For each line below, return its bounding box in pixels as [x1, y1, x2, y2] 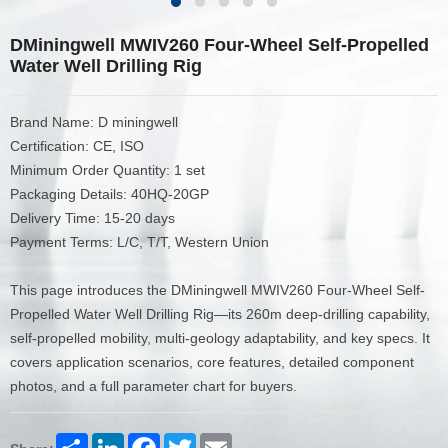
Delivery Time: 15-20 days [10, 210, 175, 227]
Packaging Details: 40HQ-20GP [10, 186, 209, 203]
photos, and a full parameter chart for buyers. [10, 378, 297, 395]
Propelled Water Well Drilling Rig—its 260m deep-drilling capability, [10, 306, 430, 323]
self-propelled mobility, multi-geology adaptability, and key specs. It [10, 330, 430, 347]
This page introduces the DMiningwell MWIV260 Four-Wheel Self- [10, 282, 425, 299]
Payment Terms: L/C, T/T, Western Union [10, 234, 269, 251]
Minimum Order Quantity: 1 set [10, 162, 205, 179]
